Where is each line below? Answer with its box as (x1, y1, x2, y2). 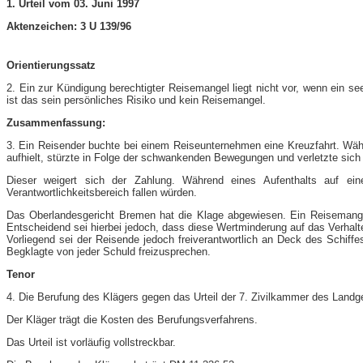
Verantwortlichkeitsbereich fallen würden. (6, 186, 197, 199)
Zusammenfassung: (6, 116, 105, 129)
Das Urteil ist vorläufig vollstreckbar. (6, 335, 176, 348)
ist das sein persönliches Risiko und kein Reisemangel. (6, 93, 266, 106)
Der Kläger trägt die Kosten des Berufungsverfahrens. (6, 313, 258, 326)
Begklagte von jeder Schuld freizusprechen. (6, 245, 211, 258)
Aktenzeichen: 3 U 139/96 (6, 19, 131, 32)
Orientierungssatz (6, 58, 96, 71)
